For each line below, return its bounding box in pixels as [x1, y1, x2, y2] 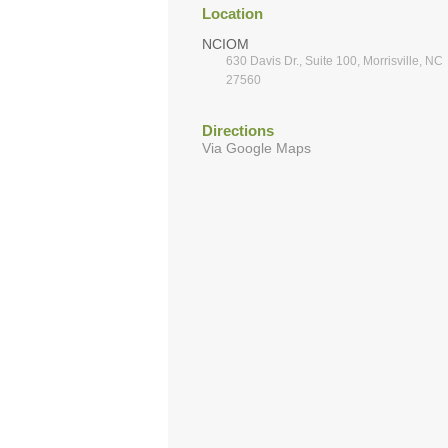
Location [202, 4, 263, 22]
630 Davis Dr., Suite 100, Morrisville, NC [226, 53, 443, 68]
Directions [202, 121, 274, 139]
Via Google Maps [202, 139, 311, 156]
